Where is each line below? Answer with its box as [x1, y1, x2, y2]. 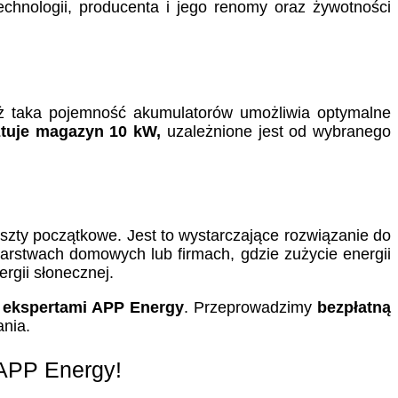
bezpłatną [317, 298, 392, 317]
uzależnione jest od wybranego [161, 123, 392, 141]
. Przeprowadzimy [183, 298, 318, 317]
